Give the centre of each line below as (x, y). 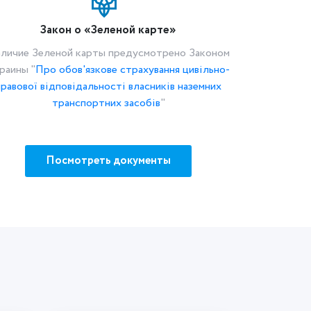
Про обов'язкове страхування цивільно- (133, 70)
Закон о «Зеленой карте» (108, 30)
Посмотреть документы (108, 161)
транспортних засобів (106, 103)
